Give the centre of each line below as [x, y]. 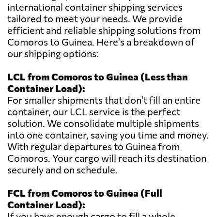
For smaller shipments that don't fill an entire [104, 100]
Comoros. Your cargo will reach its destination [107, 158]
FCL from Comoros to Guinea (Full [85, 193]
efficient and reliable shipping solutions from [104, 30]
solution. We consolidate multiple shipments [103, 123]
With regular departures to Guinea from [93, 147]
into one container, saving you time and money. [108, 135]
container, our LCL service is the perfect [94, 112]
